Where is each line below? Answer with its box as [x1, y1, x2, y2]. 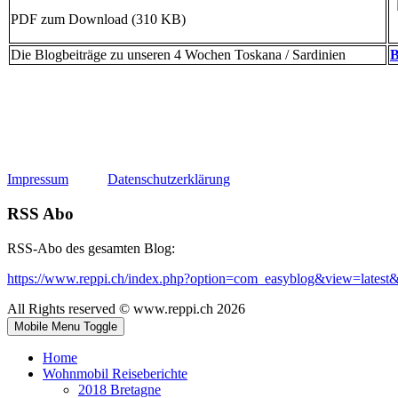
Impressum [7, 171, 68, 187]
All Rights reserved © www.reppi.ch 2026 [7, 300, 245, 316]
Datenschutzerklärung [107, 171, 230, 187]
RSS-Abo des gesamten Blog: [7, 240, 175, 256]
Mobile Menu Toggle [14, 319, 117, 333]
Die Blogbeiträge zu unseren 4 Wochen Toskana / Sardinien [11, 47, 353, 63]
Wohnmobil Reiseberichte [43, 365, 187, 381]
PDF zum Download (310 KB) [11, 12, 186, 28]
